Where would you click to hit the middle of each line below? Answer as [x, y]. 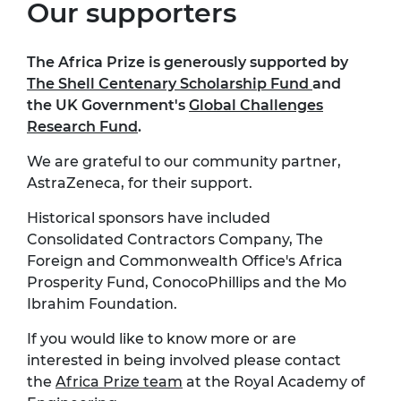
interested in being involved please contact [184, 361]
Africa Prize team [119, 382]
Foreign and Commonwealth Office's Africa [185, 261]
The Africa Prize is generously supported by [188, 63]
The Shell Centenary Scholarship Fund [170, 84]
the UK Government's [108, 106]
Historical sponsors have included [149, 218]
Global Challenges [256, 106]
